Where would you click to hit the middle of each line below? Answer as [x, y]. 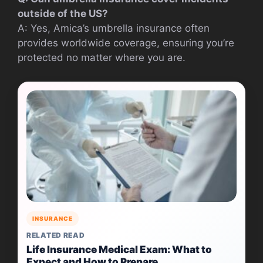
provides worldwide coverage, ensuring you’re [126, 43]
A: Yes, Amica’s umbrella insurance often [114, 28]
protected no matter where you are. [102, 57]
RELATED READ [56, 235]
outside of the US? [63, 13]
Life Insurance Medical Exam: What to [119, 249]
